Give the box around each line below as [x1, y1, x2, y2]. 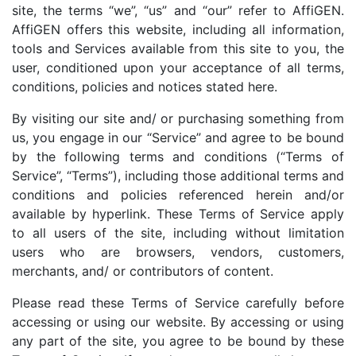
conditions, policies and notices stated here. [12, 78, 277, 95]
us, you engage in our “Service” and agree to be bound [12, 129, 344, 145]
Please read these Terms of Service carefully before [12, 294, 344, 311]
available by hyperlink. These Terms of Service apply [12, 205, 344, 222]
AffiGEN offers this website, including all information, [12, 21, 344, 37]
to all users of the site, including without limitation [12, 224, 344, 241]
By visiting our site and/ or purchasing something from [12, 110, 344, 126]
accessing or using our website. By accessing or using [12, 313, 344, 330]
